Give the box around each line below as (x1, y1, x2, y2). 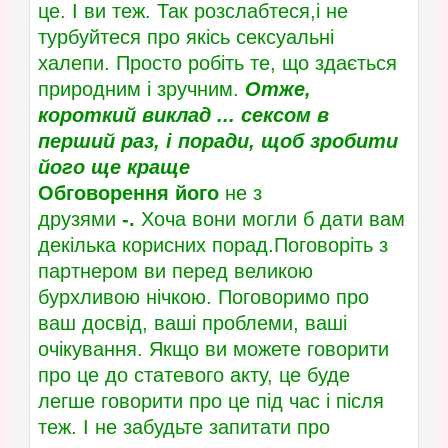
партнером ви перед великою (37, 260, 313, 283)
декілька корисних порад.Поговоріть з (37, 234, 388, 257)
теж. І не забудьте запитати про (37, 416, 330, 439)
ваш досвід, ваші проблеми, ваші (37, 312, 347, 335)
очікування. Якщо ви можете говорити (37, 338, 389, 361)
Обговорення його (37, 182, 219, 205)
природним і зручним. (37, 78, 245, 101)
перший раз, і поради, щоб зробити (37, 130, 398, 153)
